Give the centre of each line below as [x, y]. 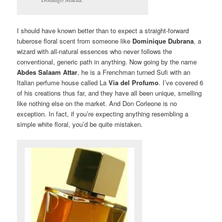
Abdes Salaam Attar [47, 72]
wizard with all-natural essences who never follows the [95, 52]
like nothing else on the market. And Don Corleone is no [97, 104]
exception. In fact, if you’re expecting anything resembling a [103, 114]
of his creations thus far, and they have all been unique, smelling [110, 93]
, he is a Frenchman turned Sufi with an [134, 72]
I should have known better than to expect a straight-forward [103, 31]
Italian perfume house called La [63, 83]
